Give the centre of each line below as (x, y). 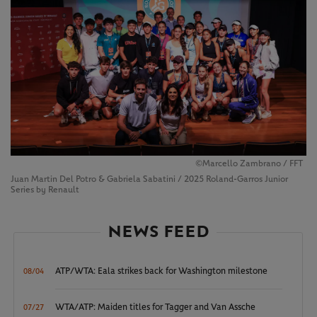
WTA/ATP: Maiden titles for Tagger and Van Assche (156, 308)
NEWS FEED (158, 232)
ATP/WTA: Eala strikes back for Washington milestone (162, 272)
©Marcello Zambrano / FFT (249, 164)
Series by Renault (45, 190)
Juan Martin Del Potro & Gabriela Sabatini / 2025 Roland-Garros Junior (149, 180)
